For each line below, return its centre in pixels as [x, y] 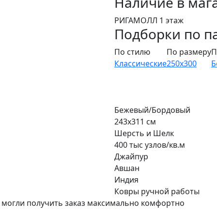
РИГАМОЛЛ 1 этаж [149, 21]
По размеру [189, 52]
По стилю [132, 52]
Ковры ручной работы [157, 192]
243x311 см [135, 122]
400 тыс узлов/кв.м [150, 145]
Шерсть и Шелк [144, 133]
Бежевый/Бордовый [152, 110]
